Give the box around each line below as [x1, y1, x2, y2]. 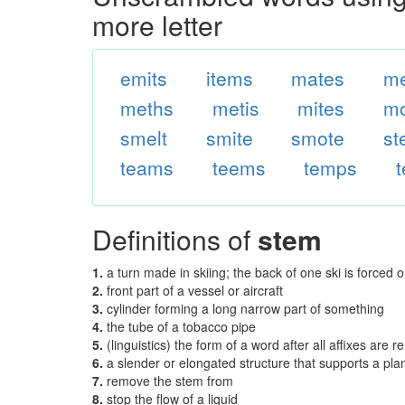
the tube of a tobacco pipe [107, 317, 256, 335]
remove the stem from [107, 372, 233, 390]
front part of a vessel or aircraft [107, 281, 283, 299]
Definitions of [92, 220, 258, 259]
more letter [92, 5, 222, 44]
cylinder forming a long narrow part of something [107, 299, 384, 317]
